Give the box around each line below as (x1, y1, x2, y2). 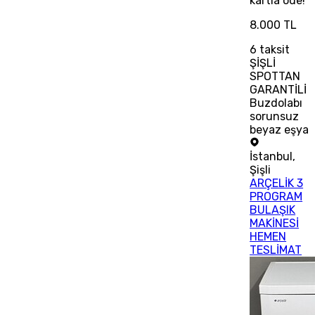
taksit (257, 43, 290, 57)
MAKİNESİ (250, 217, 300, 231)
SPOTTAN (250, 70, 301, 84)
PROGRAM (250, 190, 303, 204)
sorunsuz (250, 110, 300, 124)
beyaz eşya (250, 123, 309, 137)
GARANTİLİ (250, 83, 307, 97)
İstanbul (250, 150, 293, 164)
